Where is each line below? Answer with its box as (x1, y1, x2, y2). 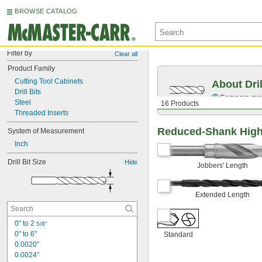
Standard (163, 230, 193, 239)
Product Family (8, 64, 55, 73)
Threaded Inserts (15, 109, 68, 117)
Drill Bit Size (8, 158, 46, 166)
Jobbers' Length (196, 161, 248, 170)
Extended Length (195, 191, 250, 199)
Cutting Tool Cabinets (15, 77, 83, 85)
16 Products (161, 99, 199, 108)
